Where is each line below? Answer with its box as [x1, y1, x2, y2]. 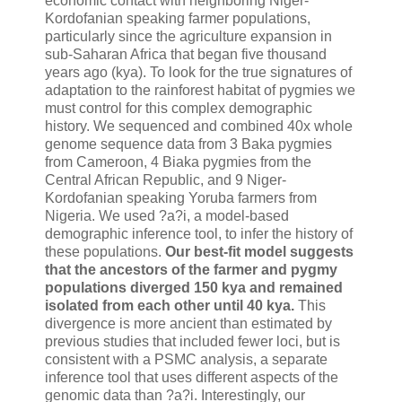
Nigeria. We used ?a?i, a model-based [45, 208, 289, 224]
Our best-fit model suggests [162, 244, 354, 260]
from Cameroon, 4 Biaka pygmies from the [45, 154, 311, 170]
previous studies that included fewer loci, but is [45, 334, 340, 350]
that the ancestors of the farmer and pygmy [45, 262, 337, 278]
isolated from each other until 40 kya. [45, 298, 294, 314]
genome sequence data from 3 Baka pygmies [45, 136, 332, 153]
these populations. [45, 244, 162, 260]
